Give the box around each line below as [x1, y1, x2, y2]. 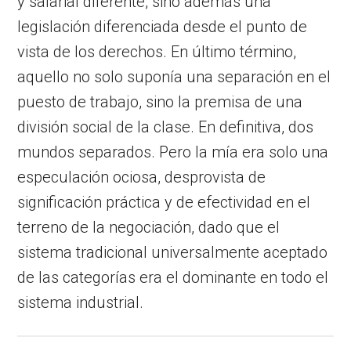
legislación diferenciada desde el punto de [17, 16, 308, 36]
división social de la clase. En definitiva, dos [17, 117, 314, 136]
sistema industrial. [17, 292, 144, 312]
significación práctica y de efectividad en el [17, 192, 311, 212]
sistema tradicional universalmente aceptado [17, 242, 328, 262]
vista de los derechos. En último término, [17, 42, 297, 61]
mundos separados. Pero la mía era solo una [17, 142, 329, 161]
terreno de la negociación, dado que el [17, 217, 280, 237]
